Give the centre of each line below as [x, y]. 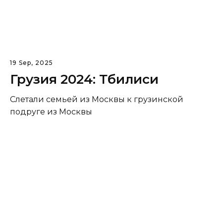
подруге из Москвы [51, 111]
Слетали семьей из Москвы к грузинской [97, 99]
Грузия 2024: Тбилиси [84, 79]
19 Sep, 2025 [31, 62]
